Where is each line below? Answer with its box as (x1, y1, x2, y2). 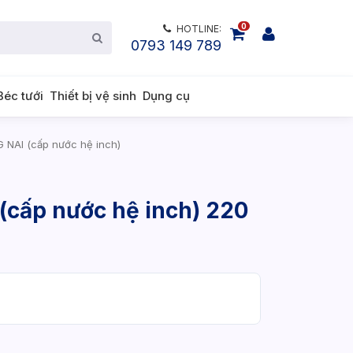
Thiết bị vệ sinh (50, 88, 136, 103)
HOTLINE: (176, 22, 221, 35)
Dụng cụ (143, 88, 190, 103)
